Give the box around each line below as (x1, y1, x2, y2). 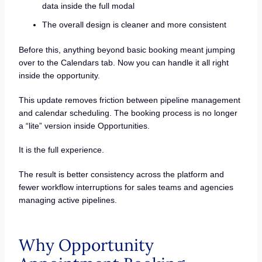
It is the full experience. (18, 145, 104, 155)
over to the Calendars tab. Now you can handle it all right (18, 57, 229, 67)
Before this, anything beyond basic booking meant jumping (18, 44, 235, 54)
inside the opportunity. (18, 70, 100, 80)
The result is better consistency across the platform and (18, 169, 224, 179)
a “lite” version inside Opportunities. (18, 120, 150, 130)
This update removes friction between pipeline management (18, 95, 240, 105)
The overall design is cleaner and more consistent (42, 19, 226, 29)
